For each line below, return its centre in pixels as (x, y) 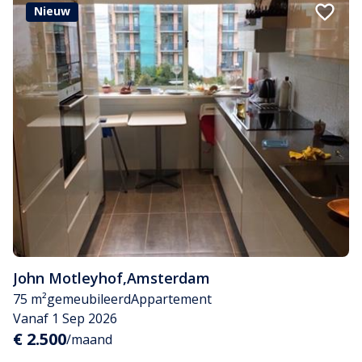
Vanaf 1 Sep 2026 (65, 319)
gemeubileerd (89, 299)
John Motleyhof (68, 278)
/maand (89, 340)
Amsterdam (168, 278)
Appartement (171, 299)
